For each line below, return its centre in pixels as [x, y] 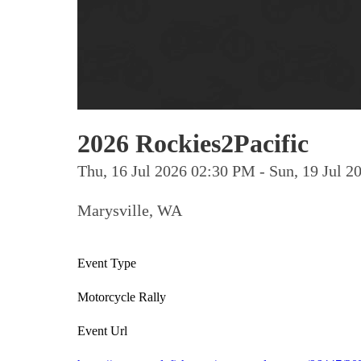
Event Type [107, 263]
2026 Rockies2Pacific [193, 143]
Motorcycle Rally [122, 297]
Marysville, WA [130, 210]
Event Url [102, 331]
